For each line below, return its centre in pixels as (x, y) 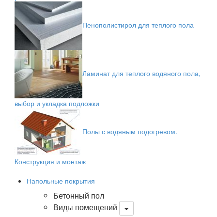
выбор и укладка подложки (57, 103)
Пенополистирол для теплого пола (138, 24)
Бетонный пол (79, 195)
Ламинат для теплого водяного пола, (141, 73)
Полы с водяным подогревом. (130, 131)
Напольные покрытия (61, 181)
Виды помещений (85, 207)
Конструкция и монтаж (50, 161)
